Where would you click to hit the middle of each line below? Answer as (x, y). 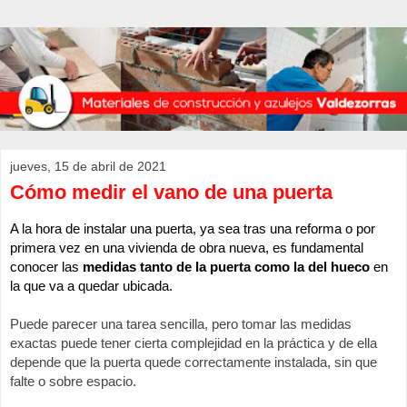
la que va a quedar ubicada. (91, 287)
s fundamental (322, 248)
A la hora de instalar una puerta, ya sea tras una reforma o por (193, 229)
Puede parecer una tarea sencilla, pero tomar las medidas (181, 325)
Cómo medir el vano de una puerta (171, 193)
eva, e (262, 248)
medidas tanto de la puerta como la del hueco (226, 268)
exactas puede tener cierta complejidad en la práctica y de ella (194, 344)
